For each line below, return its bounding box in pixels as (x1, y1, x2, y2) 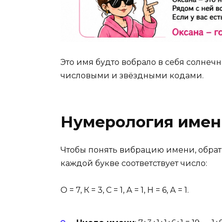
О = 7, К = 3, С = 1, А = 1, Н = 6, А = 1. (60, 185, 189, 195)
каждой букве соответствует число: (60, 159, 207, 168)
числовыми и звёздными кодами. (60, 71, 204, 81)
